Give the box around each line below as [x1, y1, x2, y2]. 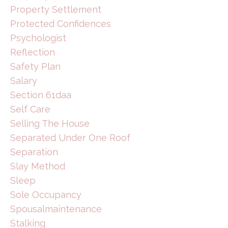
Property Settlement [10, 4, 101, 15]
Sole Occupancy [10, 189, 81, 200]
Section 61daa [10, 89, 71, 100]
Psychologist [10, 32, 66, 43]
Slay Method [10, 160, 65, 172]
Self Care [10, 103, 50, 115]
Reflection [10, 46, 55, 58]
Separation [10, 146, 58, 157]
